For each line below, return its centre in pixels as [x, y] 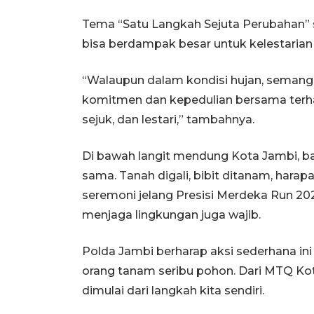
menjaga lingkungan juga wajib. [171, 214]
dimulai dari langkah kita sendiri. [173, 290]
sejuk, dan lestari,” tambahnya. [168, 119]
